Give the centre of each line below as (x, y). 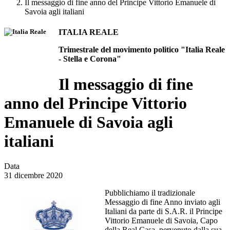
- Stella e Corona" (90, 59)
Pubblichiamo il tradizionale (150, 193)
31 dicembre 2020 (33, 176)
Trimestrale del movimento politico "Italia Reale (142, 50)
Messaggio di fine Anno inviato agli (162, 202)
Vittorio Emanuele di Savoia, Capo (161, 221)
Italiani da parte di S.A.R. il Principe (164, 212)
